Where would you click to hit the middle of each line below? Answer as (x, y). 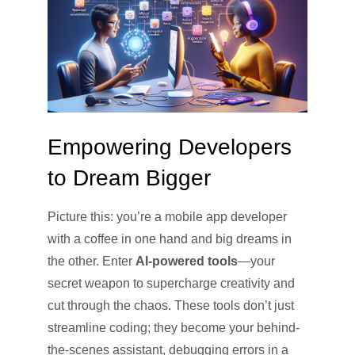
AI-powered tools (187, 261)
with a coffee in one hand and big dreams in (170, 239)
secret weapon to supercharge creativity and (171, 283)
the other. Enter (92, 261)
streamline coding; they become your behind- (174, 327)
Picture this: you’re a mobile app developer (167, 216)
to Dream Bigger (129, 177)
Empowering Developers (170, 147)
